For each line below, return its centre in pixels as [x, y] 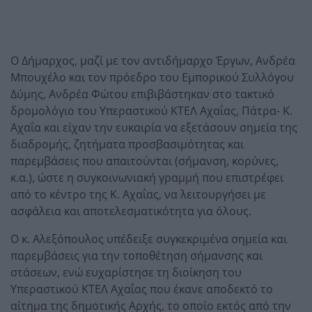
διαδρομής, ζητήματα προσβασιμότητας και [127, 144]
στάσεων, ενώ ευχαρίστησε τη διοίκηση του [126, 272]
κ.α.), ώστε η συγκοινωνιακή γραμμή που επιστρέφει [147, 177]
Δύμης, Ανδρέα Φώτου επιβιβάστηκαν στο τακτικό [142, 94]
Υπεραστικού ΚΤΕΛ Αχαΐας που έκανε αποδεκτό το [142, 289]
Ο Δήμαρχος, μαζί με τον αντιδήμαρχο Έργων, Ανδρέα [153, 60]
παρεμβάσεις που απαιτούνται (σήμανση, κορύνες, [145, 161]
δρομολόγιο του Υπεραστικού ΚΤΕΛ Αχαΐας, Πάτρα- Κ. [151, 110]
